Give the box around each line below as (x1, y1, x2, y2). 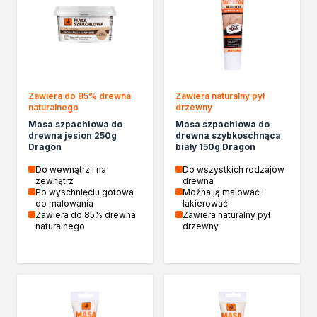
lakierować (183, 198, 228, 209)
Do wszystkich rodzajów (183, 164, 284, 175)
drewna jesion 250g (28, 130, 117, 141)
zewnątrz (35, 175, 74, 186)
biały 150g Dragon (175, 142, 255, 152)
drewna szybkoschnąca (175, 130, 281, 141)
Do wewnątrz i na (35, 164, 106, 175)
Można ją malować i (183, 187, 264, 197)
